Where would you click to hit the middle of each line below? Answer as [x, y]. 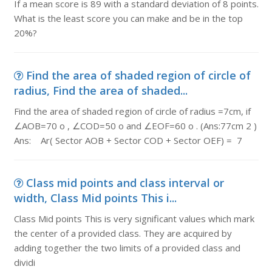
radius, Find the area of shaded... [100, 90]
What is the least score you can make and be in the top [128, 18]
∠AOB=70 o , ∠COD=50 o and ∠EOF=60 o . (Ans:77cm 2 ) [135, 126]
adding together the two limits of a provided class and [127, 248]
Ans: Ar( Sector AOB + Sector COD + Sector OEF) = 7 [128, 140]
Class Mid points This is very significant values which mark [134, 219]
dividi [24, 262]
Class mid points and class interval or [125, 183]
